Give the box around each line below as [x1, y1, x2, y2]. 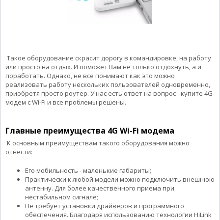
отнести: [5, 147, 32, 156]
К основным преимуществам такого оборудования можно [5, 138, 190, 147]
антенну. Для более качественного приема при [25, 183, 174, 192]
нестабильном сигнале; [25, 192, 98, 201]
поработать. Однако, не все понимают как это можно [5, 71, 175, 80]
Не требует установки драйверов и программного [25, 201, 184, 210]
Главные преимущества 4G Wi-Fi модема [5, 125, 174, 136]
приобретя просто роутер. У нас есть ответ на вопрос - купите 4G [5, 88, 213, 98]
